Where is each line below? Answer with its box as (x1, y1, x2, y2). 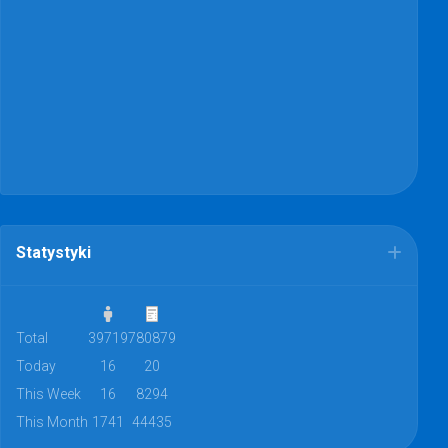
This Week (16, 385, 81, 402)
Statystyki (16, 242, 91, 262)
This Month (16, 413, 88, 430)
